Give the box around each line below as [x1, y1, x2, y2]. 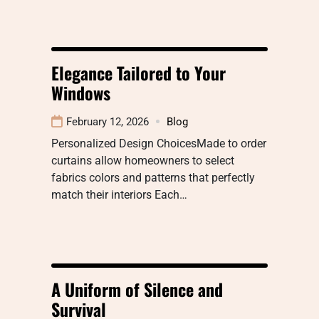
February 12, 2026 [66, 115, 149, 128]
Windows [51, 79, 110, 105]
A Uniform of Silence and [51, 276, 223, 302]
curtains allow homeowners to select [51, 153, 234, 167]
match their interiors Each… [51, 187, 187, 202]
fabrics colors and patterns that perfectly [51, 170, 255, 184]
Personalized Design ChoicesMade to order [51, 136, 266, 150]
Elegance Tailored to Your [51, 59, 226, 85]
